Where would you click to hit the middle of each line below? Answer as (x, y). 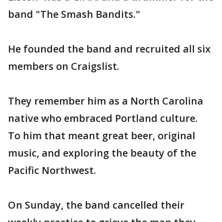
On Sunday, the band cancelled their (96, 205)
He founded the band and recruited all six (109, 49)
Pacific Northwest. (52, 170)
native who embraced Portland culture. (104, 118)
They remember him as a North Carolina (106, 101)
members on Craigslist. (64, 66)
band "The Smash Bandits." (74, 14)
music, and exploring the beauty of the (102, 153)
